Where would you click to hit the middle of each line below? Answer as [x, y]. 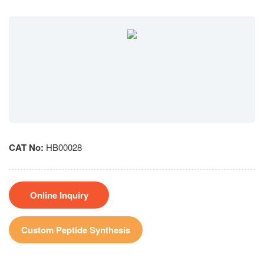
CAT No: [26, 147]
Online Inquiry [59, 195]
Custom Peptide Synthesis [76, 230]
